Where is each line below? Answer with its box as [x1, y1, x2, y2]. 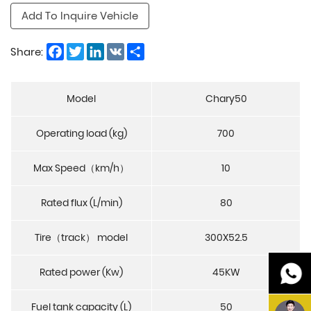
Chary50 [205, 92, 247, 106]
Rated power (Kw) [40, 265, 123, 280]
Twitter [84, 41, 120, 56]
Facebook [64, 41, 115, 56]
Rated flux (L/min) [40, 196, 122, 210]
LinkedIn [104, 41, 146, 56]
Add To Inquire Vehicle [22, 8, 138, 24]
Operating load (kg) [35, 126, 127, 141]
